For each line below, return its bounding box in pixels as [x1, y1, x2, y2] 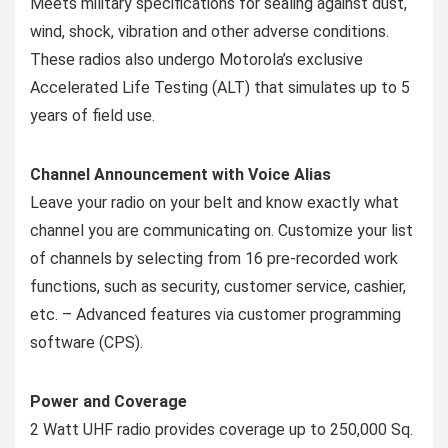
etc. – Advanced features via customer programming [30, 304, 401, 324]
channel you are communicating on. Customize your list [30, 220, 413, 240]
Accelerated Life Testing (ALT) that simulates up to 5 [30, 77, 410, 97]
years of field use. [30, 105, 155, 125]
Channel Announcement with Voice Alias [30, 164, 331, 184]
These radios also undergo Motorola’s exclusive [30, 49, 363, 69]
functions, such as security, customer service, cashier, [30, 276, 406, 296]
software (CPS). [30, 332, 143, 352]
